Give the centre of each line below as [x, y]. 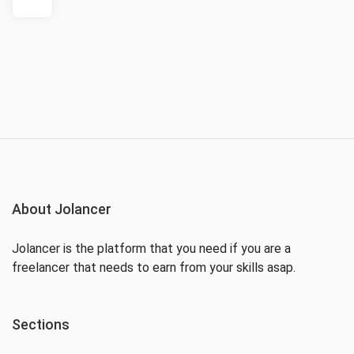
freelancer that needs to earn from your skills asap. [154, 267]
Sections [41, 324]
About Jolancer [62, 209]
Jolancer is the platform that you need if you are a [151, 248]
